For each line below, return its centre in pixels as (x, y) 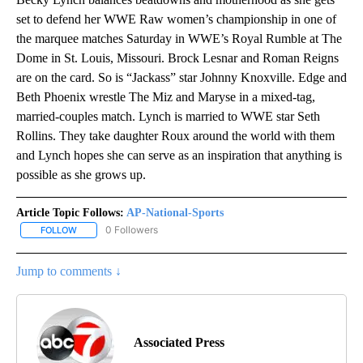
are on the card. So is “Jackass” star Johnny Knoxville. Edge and (181, 78)
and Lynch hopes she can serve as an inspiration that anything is (179, 156)
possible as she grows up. (81, 175)
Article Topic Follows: (70, 213)
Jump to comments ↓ (69, 271)
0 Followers (132, 230)
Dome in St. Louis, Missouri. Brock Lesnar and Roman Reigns (177, 58)
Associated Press (179, 343)
